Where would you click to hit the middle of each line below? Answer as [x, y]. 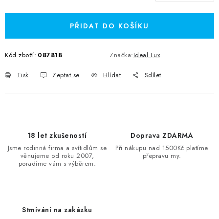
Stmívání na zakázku [57, 210]
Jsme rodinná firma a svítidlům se [57, 148]
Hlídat [112, 75]
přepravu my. [162, 156]
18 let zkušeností [57, 135]
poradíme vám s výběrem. [57, 164]
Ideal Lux [146, 55]
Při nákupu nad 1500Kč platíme [162, 148]
